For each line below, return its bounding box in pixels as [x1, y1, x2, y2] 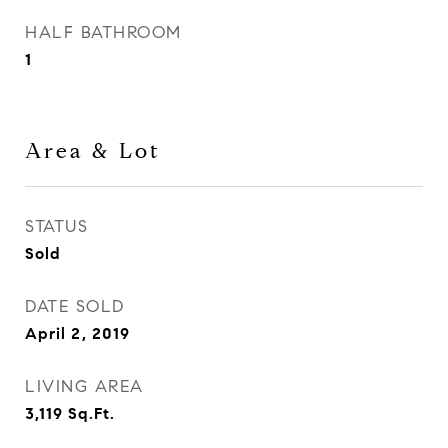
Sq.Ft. [68, 404, 115, 423]
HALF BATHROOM [25, 22, 182, 43]
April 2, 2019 [25, 324, 130, 343]
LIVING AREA [25, 376, 144, 397]
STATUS [25, 216, 88, 237]
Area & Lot [25, 138, 161, 164]
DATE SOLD [25, 296, 125, 317]
